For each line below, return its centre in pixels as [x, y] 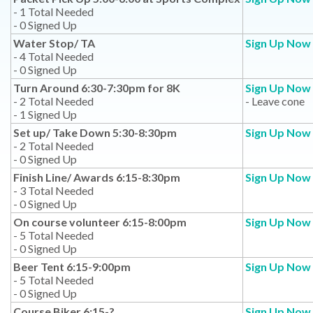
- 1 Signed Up [45, 114]
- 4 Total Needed [53, 56]
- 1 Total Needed [53, 12]
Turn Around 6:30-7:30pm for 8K [97, 88]
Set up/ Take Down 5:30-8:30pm [95, 132]
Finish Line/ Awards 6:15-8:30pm [97, 177]
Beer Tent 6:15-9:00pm [72, 267]
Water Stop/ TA [54, 43]
